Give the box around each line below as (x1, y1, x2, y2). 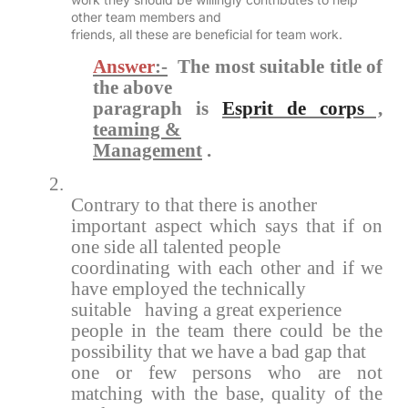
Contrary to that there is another (71, 195, 317, 216)
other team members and (71, 9, 221, 25)
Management (93, 139, 202, 160)
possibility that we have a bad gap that (71, 342, 366, 362)
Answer (93, 56, 155, 76)
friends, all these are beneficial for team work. (71, 26, 342, 43)
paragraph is (93, 97, 209, 118)
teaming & (93, 118, 181, 139)
